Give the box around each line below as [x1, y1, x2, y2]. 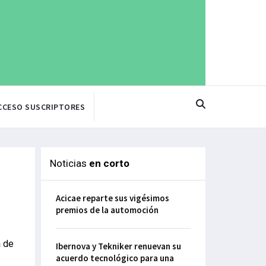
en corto [88, 157, 129, 170]
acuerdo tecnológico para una [55, 252, 174, 264]
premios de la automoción [55, 204, 159, 216]
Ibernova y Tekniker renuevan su [55, 240, 181, 252]
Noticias [49, 157, 89, 170]
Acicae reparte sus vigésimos [55, 192, 169, 204]
